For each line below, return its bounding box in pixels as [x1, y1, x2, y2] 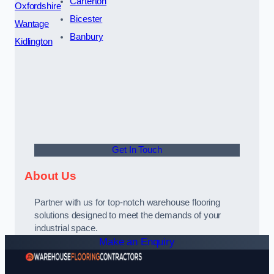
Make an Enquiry [99, 236, 175, 248]
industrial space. [34, 223, 98, 234]
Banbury [70, 31, 103, 42]
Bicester [70, 13, 103, 24]
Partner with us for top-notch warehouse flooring [34, 198, 221, 208]
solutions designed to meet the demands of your [34, 210, 221, 221]
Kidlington [15, 36, 53, 46]
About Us [24, 169, 76, 183]
